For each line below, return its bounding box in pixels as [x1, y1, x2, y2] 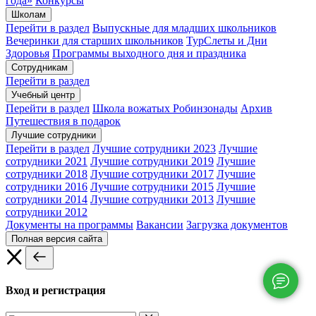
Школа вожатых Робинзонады [92, 102, 238, 114]
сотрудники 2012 [6, 205, 87, 218]
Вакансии [136, 218, 183, 231]
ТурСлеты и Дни [186, 34, 267, 47]
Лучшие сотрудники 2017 [90, 167, 214, 180]
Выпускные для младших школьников [92, 21, 276, 34]
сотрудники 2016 [6, 180, 87, 193]
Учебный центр [11, 89, 75, 100]
